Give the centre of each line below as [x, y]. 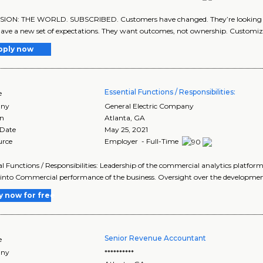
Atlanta [118, 118]
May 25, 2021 [127, 130]
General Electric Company [149, 106]
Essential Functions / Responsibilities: [170, 92]
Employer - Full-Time [143, 141]
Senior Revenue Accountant [156, 238]
